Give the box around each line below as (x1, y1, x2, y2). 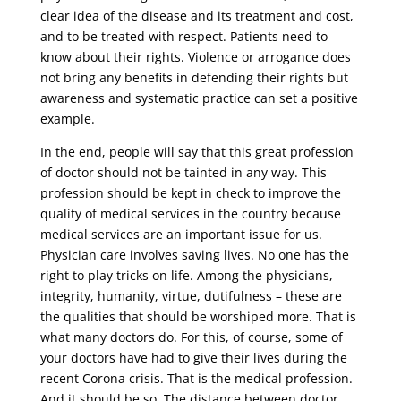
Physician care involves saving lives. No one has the (39, 246, 349, 264)
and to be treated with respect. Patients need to (39, 28, 328, 46)
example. (39, 110, 95, 128)
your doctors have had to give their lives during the (39, 349, 347, 367)
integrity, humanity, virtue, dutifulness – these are (39, 287, 342, 305)
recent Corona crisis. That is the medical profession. (39, 370, 353, 388)
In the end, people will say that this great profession (39, 143, 354, 161)
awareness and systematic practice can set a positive (39, 90, 358, 107)
